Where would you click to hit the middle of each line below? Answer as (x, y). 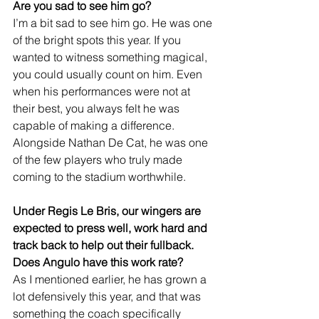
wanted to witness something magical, (111, 57)
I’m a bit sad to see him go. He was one (114, 22)
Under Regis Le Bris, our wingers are (108, 210)
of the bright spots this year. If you (98, 40)
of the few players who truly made (99, 159)
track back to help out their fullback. (105, 245)
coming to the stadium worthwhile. (99, 176)
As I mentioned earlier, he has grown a (111, 279)
